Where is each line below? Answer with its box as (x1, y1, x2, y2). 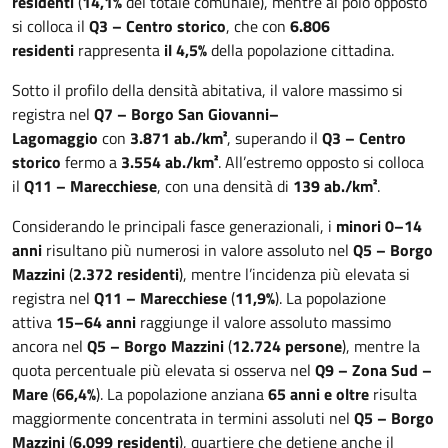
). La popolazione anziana (96, 382, 268, 406)
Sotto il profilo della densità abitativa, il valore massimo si (12, 78, 403, 102)
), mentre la (342, 334, 420, 358)
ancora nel (12, 334, 87, 358)
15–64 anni (56, 310, 136, 334)
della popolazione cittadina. (207, 38, 398, 62)
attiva (12, 310, 56, 334)
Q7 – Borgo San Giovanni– (94, 102, 279, 126)
